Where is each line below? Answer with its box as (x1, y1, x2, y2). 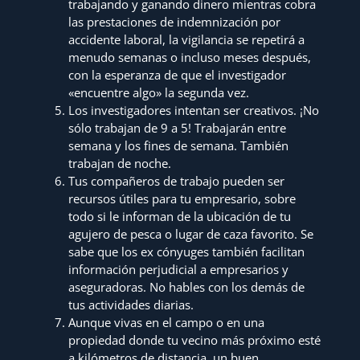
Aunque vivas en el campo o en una (68, 313, 265, 330)
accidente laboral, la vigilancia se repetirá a (68, 31, 305, 47)
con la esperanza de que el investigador (68, 66, 287, 83)
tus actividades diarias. (68, 296, 194, 313)
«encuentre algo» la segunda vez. (68, 84, 250, 100)
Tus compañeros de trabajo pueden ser (68, 172, 285, 189)
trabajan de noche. (68, 154, 172, 171)
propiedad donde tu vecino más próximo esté (68, 331, 321, 348)
